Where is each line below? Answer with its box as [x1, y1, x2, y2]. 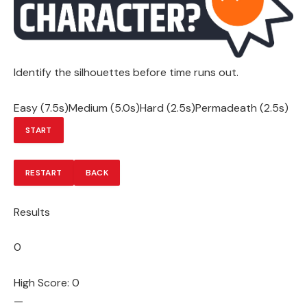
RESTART [25, 167, 62, 179]
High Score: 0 [14, 275, 79, 290]
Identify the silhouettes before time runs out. [14, 65, 238, 80]
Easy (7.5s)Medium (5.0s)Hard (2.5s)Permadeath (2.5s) [14, 100, 288, 115]
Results [14, 204, 50, 219]
